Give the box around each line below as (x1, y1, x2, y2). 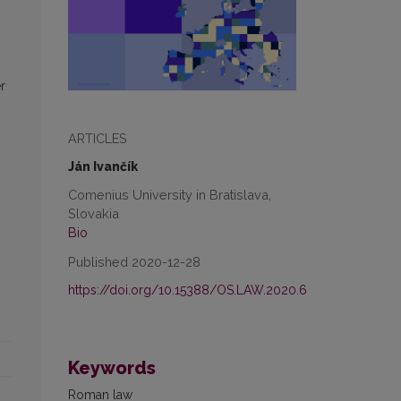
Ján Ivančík (68, 158, 138, 174)
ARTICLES (68, 130, 127, 146)
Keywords (68, 356, 156, 379)
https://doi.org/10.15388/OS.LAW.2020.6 (68, 282, 307, 297)
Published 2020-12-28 (68, 253, 200, 269)
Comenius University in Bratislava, (68, 186, 271, 202)
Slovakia (68, 205, 119, 221)
